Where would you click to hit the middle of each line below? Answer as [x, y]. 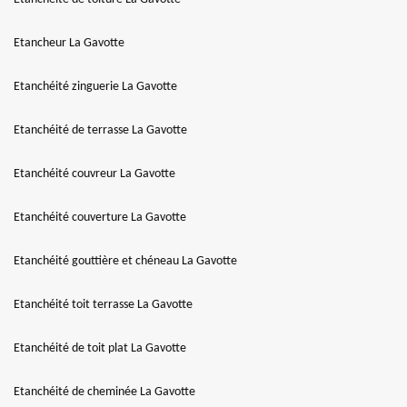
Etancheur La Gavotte [69, 43]
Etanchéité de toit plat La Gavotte [100, 348]
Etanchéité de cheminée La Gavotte [104, 392]
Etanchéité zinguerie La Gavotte [95, 87]
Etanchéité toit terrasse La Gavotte [103, 305]
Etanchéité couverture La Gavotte [100, 218]
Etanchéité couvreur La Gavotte [94, 174]
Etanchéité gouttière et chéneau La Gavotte [125, 261]
